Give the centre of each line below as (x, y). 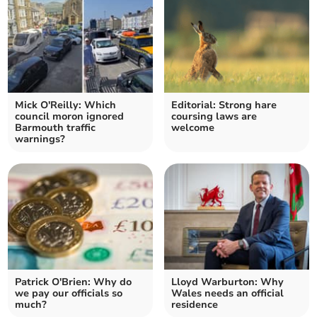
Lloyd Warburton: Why (227, 282)
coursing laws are (214, 116)
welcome (193, 127)
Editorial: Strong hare (224, 105)
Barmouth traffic (56, 127)
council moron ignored (70, 116)
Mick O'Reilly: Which (66, 105)
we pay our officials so (69, 293)
